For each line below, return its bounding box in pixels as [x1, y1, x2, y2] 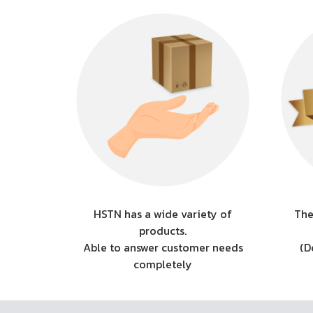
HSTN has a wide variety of [94, 205, 233, 222]
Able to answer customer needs [82, 238, 243, 256]
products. [139, 221, 187, 239]
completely [133, 255, 193, 272]
